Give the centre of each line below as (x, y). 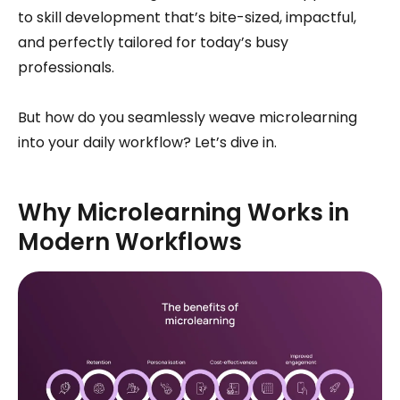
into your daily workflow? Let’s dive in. (147, 142)
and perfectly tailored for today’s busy (153, 42)
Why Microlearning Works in (183, 212)
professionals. (66, 67)
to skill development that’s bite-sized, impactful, (187, 17)
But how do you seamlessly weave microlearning (187, 117)
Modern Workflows (130, 242)
